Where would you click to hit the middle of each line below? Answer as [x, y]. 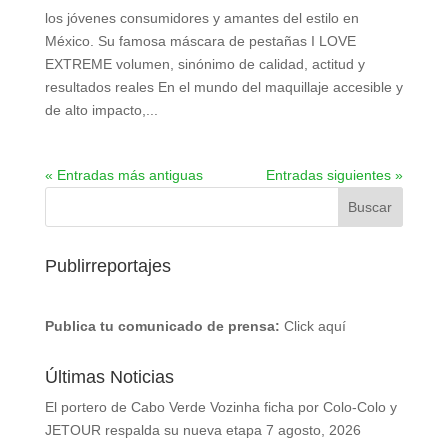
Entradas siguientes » [335, 175]
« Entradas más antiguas [123, 175]
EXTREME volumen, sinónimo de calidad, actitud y [204, 64]
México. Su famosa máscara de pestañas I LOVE [200, 41]
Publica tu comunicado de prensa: [162, 326]
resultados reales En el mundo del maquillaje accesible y [223, 87]
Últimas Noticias [109, 377]
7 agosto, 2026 [313, 430]
